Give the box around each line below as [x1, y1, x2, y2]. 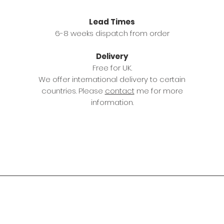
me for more [134, 85, 183, 96]
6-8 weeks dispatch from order [54, 28, 169, 39]
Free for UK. [92, 62, 132, 73]
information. [90, 97, 133, 108]
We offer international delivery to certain [38, 74, 185, 85]
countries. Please [41, 85, 105, 96]
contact [104, 85, 134, 96]
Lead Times [89, 16, 135, 27]
